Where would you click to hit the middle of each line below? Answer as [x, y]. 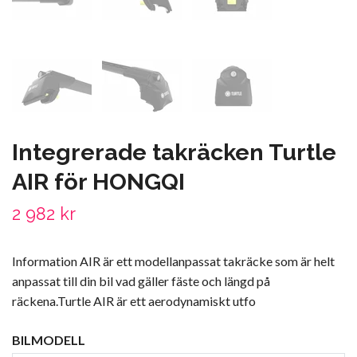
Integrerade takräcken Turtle [174, 152]
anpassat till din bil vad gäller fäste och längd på [141, 280]
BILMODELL [49, 339]
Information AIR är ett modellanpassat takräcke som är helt [173, 261]
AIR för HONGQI [98, 181]
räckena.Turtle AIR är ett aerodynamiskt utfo [134, 300]
